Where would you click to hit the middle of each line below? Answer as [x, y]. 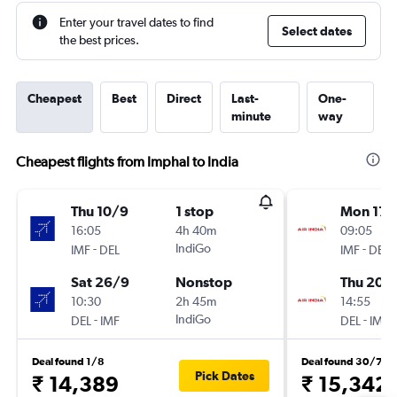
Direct [184, 98]
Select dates [317, 31]
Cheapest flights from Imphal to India [127, 162]
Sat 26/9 [100, 282]
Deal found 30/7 [342, 362]
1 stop [195, 211]
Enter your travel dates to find [136, 22]
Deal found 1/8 [68, 362]
